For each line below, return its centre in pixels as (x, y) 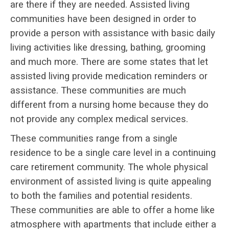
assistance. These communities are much (98, 90)
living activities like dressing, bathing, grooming (108, 47)
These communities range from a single (94, 138)
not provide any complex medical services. (99, 119)
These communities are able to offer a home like (112, 210)
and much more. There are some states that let (109, 62)
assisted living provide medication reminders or (109, 76)
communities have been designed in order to (103, 19)
